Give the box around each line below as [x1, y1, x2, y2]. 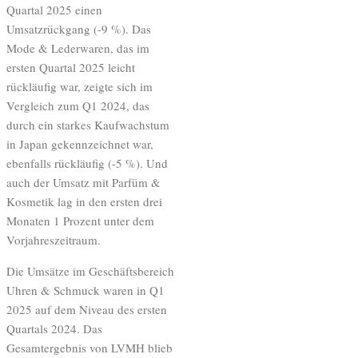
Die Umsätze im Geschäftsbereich [6, 262, 174, 279]
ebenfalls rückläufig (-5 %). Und [6, 154, 168, 171]
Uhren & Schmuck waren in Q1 [6, 281, 165, 298]
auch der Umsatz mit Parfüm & [6, 173, 161, 190]
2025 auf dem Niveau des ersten [6, 300, 167, 317]
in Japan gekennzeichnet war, [6, 135, 153, 152]
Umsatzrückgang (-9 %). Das [6, 20, 151, 37]
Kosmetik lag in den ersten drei [6, 193, 162, 209]
